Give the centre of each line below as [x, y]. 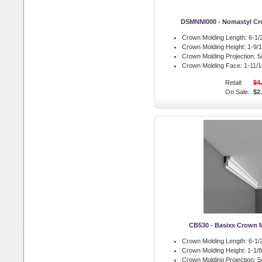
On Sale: [237, 92]
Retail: [234, 82]
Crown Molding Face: [212, 65]
